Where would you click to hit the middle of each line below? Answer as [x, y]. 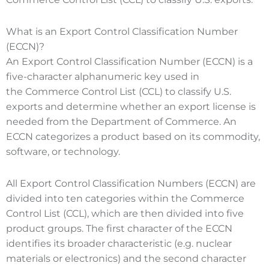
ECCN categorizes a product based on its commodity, [133, 136]
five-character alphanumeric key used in [103, 76]
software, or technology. [63, 151]
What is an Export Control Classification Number [122, 31]
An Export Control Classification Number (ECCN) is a [129, 61]
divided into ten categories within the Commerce [125, 198]
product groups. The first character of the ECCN [119, 228]
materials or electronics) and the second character [126, 258]
